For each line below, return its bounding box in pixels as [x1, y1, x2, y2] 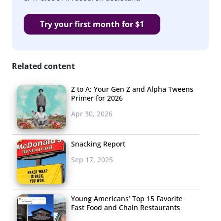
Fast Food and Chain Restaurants [71, 202, 180, 212]
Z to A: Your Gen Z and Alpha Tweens [71, 84, 193, 94]
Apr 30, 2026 [71, 109, 112, 118]
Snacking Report [71, 139, 125, 148]
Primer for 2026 [71, 93, 123, 103]
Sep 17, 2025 [71, 154, 113, 164]
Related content [12, 60, 75, 72]
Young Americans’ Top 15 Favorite [71, 193, 183, 203]
